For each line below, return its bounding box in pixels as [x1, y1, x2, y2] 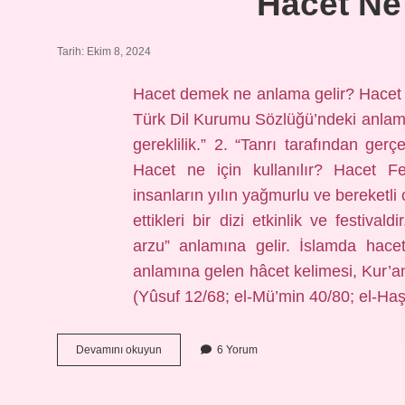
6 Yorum [217, 344, 258, 356]
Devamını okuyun [76, 344, 162, 356]
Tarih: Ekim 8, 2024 [57, 45, 151, 58]
